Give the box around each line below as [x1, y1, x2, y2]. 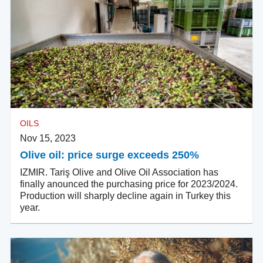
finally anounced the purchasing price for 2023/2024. [20, 179, 238, 190]
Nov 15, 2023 [20, 133, 76, 144]
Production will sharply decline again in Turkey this [20, 191, 231, 201]
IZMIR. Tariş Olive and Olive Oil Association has [20, 167, 218, 178]
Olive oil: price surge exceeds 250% [20, 149, 199, 161]
